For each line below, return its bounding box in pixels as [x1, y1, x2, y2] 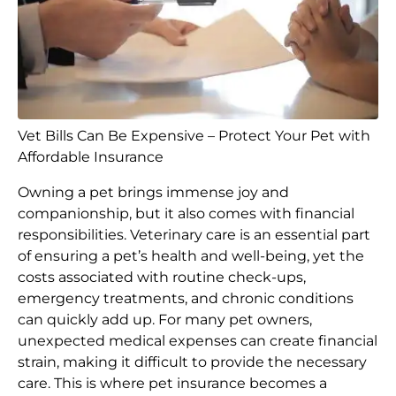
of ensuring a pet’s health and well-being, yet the [18, 247, 364, 265]
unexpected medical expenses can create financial [18, 332, 377, 350]
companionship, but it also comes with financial [18, 205, 354, 223]
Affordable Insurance [18, 148, 164, 166]
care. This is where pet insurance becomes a [18, 375, 327, 392]
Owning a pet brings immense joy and [18, 184, 289, 202]
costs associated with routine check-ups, [18, 269, 306, 286]
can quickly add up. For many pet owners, [18, 311, 312, 329]
